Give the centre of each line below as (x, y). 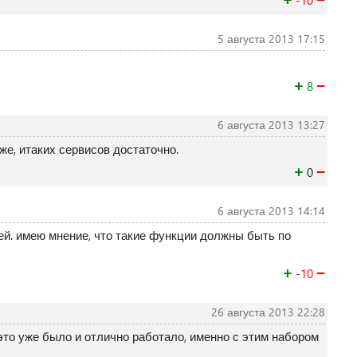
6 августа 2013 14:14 (271, 211)
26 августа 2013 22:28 (268, 312)
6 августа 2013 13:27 (271, 125)
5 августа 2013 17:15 (271, 39)
